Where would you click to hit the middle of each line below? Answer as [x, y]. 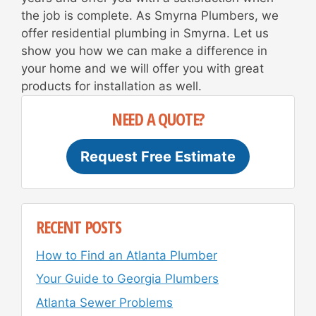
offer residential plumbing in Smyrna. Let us [145, 33]
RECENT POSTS [79, 226]
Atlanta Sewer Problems [104, 302]
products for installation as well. [111, 86]
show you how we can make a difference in [144, 50]
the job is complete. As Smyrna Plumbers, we [150, 15]
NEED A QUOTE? [158, 119]
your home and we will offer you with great [142, 68]
